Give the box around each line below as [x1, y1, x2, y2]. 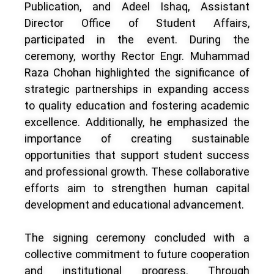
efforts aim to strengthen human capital [24, 181, 250, 194]
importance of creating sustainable [24, 131, 250, 145]
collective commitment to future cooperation [24, 247, 250, 261]
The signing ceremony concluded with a [24, 231, 250, 244]
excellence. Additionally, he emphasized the [24, 115, 250, 128]
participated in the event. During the [24, 32, 250, 46]
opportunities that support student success [24, 148, 250, 161]
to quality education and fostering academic [24, 98, 250, 112]
